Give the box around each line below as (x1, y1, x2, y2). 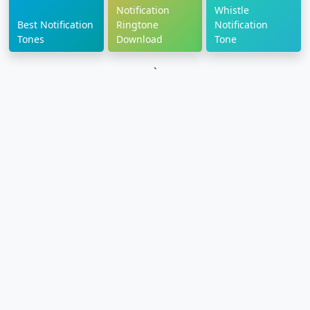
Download (116, 33, 163, 46)
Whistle (215, 3, 250, 17)
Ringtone (116, 18, 158, 32)
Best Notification (17, 18, 93, 32)
